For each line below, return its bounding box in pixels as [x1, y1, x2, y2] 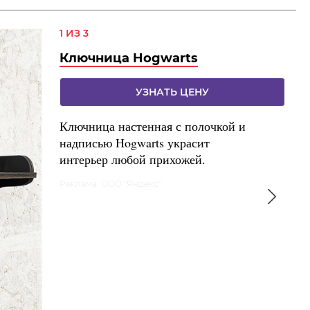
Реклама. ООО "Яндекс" [60, 179, 161, 190]
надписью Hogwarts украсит [60, 134, 210, 152]
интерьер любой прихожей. [60, 151, 206, 168]
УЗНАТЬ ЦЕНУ [136, 86, 209, 99]
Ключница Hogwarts [60, 51, 198, 66]
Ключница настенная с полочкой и [60, 118, 246, 135]
